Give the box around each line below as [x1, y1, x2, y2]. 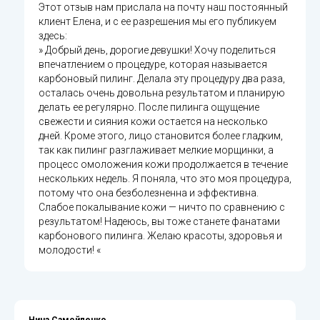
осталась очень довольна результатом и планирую [39, 86, 285, 99]
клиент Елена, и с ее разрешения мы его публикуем [39, 15, 276, 27]
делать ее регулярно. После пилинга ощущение [39, 101, 259, 113]
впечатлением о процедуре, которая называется [39, 58, 267, 70]
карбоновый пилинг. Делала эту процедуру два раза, [39, 72, 285, 84]
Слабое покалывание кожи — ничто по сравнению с [39, 201, 285, 213]
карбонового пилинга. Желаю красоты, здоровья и [39, 229, 282, 241]
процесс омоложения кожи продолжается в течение [39, 158, 288, 170]
